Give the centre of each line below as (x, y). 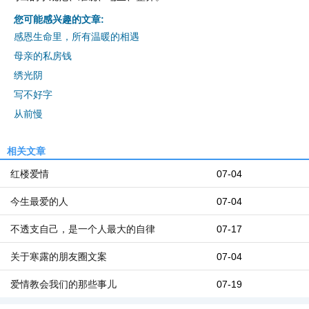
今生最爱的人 (39, 201)
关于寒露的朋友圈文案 (59, 257)
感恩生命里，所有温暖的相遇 (77, 37)
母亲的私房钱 (43, 56)
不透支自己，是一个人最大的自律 (83, 229)
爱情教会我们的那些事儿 (63, 284)
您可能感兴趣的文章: (59, 19)
